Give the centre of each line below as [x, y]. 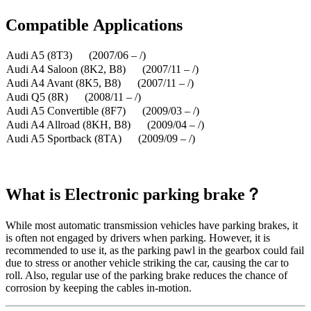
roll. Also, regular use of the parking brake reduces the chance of [146, 276]
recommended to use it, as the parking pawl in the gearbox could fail [155, 251]
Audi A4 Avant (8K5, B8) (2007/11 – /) [100, 83]
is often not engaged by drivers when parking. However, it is [138, 238]
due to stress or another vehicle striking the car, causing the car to [147, 263]
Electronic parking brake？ [163, 195]
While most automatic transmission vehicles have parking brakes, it [152, 226]
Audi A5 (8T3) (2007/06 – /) [76, 56]
